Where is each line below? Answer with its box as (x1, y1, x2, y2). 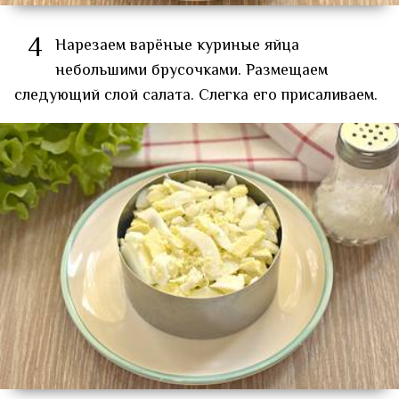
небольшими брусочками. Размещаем (55, 58, 328, 84)
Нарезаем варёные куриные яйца (55, 33, 299, 59)
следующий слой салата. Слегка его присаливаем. (14, 83, 378, 109)
